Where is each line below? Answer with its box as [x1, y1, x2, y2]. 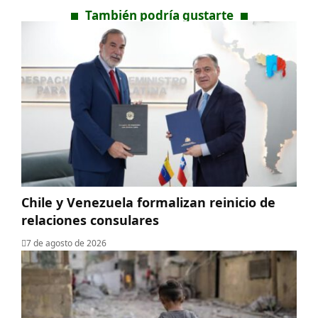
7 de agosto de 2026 [26, 236, 106, 249]
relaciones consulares [21, 211, 159, 229]
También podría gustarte [84, 6, 234, 23]
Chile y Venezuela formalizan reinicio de [21, 193, 275, 211]
